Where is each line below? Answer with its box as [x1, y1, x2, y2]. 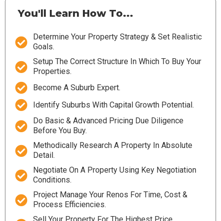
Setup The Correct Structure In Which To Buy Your [33, 57, 202, 66]
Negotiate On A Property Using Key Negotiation [33, 165, 197, 175]
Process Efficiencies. [33, 200, 107, 209]
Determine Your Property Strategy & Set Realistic [33, 32, 202, 41]
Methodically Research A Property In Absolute [33, 141, 193, 150]
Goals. [33, 42, 55, 51]
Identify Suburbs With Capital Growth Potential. [33, 100, 194, 110]
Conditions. [33, 175, 72, 184]
